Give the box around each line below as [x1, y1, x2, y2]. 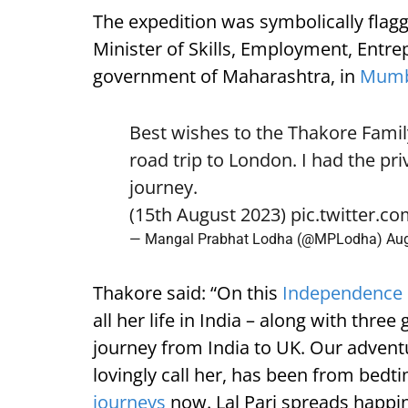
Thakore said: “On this [93, 280, 282, 305]
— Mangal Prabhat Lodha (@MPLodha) [129, 230, 386, 248]
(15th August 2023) [129, 202, 291, 227]
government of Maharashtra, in [93, 64, 360, 88]
